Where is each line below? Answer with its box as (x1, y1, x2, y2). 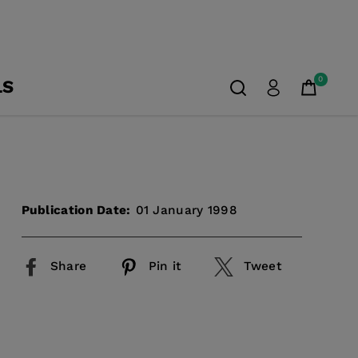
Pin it (148, 258, 182, 273)
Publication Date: (21, 203, 131, 217)
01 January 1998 (135, 203, 238, 217)
